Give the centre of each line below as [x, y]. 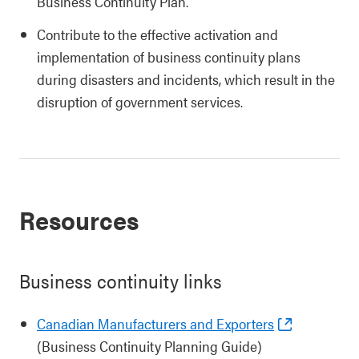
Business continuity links [121, 280]
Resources [79, 219]
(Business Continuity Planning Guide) [149, 346]
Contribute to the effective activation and [157, 34]
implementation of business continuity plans [169, 56]
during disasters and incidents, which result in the [186, 79]
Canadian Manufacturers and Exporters [155, 323]
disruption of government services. [140, 101]
